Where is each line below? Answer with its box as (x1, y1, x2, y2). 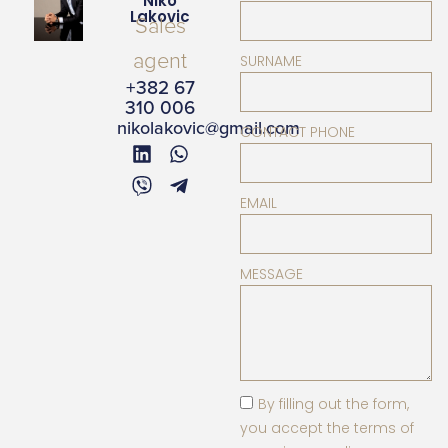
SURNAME (240, 51, 302, 72)
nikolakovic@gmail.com (116, 117, 300, 140)
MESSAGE (240, 264, 303, 285)
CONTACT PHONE (240, 122, 355, 143)
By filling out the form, (258, 394, 409, 415)
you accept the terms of (240, 418, 414, 439)
